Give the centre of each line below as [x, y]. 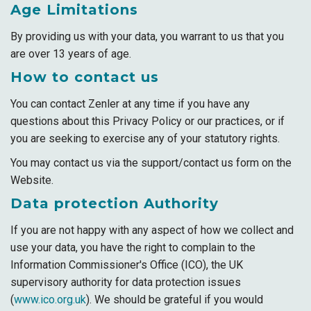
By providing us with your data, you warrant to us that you [147, 36]
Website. [32, 180]
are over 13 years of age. [71, 54]
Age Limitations [74, 10]
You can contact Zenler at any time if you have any [130, 104]
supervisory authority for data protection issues [126, 282]
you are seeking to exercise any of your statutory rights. [145, 138]
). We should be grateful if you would [175, 300]
